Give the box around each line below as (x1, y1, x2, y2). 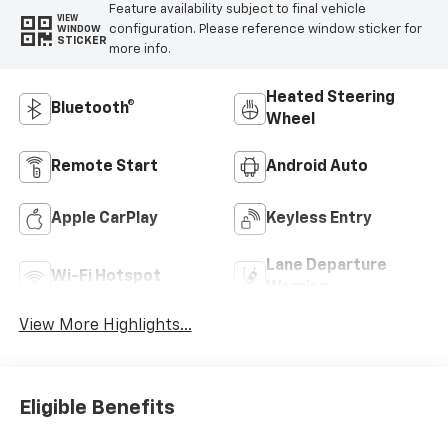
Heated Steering (266, 90, 395, 107)
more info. (108, 42, 171, 56)
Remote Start (50, 159, 158, 176)
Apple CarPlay (50, 211, 158, 228)
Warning (266, 280, 329, 297)
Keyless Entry (266, 211, 372, 228)
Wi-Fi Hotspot (50, 269, 161, 286)
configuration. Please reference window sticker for (108, 22, 422, 36)
